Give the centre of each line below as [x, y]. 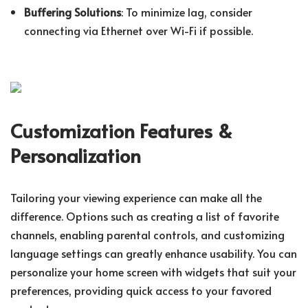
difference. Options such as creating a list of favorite [145, 216]
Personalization [76, 155]
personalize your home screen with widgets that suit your [153, 272]
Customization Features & [121, 131]
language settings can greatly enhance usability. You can [154, 253]
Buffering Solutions [73, 12]
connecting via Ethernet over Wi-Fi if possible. [139, 31]
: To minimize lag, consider [187, 12]
